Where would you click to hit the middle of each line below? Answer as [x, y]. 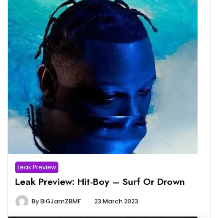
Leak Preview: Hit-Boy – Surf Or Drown [100, 182]
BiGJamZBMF [61, 201]
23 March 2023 [116, 201]
